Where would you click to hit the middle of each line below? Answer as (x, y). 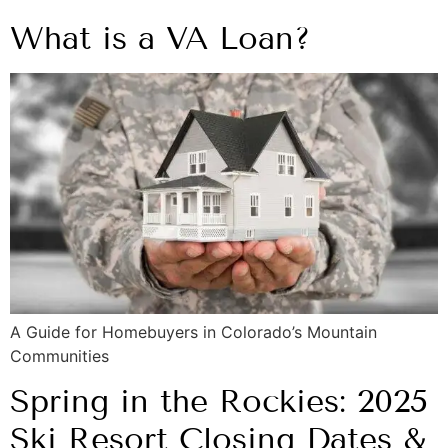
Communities (59, 355)
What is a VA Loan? (160, 38)
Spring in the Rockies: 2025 (219, 401)
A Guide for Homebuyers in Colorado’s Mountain (193, 331)
